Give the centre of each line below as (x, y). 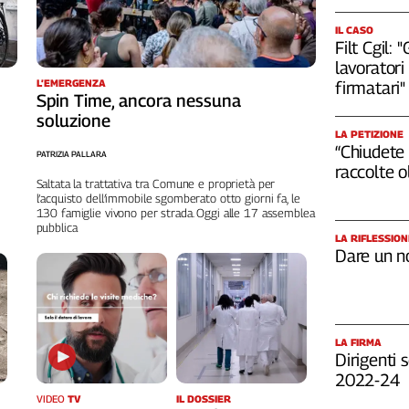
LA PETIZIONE (369, 134)
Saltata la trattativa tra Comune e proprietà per (156, 183)
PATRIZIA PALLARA (71, 153)
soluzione (73, 120)
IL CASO (354, 30)
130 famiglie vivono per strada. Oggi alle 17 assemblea (175, 212)
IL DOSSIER (203, 398)
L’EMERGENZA (71, 82)
